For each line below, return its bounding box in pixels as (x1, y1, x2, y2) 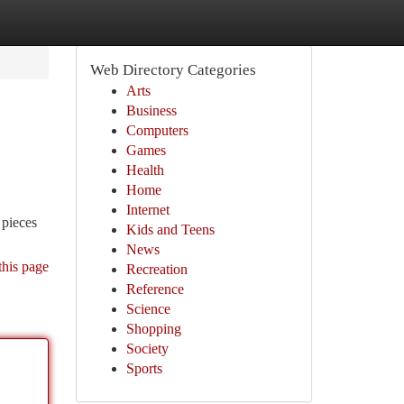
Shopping (125, 321, 181, 336)
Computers (125, 123, 188, 138)
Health (125, 162, 164, 178)
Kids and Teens (125, 222, 215, 237)
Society (125, 341, 169, 356)
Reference (125, 281, 184, 297)
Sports (125, 361, 162, 376)
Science (125, 301, 170, 317)
